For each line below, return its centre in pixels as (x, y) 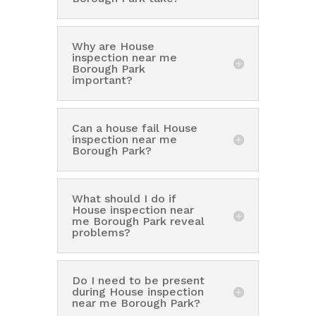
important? (102, 80)
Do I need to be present (138, 280)
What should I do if (123, 198)
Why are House (113, 46)
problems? (101, 232)
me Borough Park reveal (138, 221)
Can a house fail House (134, 128)
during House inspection (138, 291)
